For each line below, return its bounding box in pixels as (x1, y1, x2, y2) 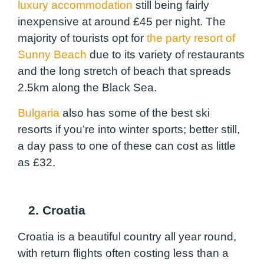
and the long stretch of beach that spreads (18, 65, 231, 78)
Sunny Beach (18, 48, 87, 61)
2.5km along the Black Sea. (18, 81, 160, 94)
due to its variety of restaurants (87, 48, 245, 61)
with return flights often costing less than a (18, 246, 229, 259)
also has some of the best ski (60, 106, 210, 119)
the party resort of (147, 32, 235, 45)
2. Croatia (18, 203, 85, 218)
